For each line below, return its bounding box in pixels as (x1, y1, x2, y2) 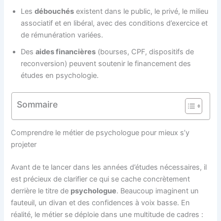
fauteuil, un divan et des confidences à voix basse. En (11, 198, 190, 208)
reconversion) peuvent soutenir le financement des (21, 59, 191, 68)
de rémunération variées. (21, 30, 104, 39)
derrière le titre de (11, 186, 71, 196)
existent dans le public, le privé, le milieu (74, 6, 209, 16)
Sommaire (16, 99, 58, 110)
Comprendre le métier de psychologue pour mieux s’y (11, 128, 190, 138)
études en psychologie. (21, 71, 99, 80)
